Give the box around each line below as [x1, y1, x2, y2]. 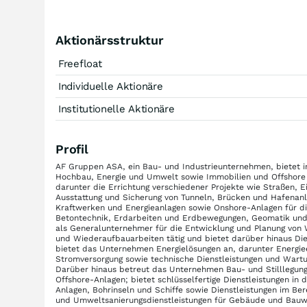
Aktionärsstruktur [56, 33, 164, 47]
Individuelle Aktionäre [58, 80, 163, 93]
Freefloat [58, 58, 102, 70]
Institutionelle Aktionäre [58, 103, 175, 115]
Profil [56, 142, 88, 156]
